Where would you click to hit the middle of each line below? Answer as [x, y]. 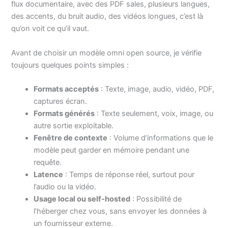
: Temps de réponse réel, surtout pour [129, 174]
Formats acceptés [66, 89]
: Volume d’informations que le [161, 138]
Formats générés [64, 113]
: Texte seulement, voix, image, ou [154, 113]
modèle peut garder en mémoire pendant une [112, 150]
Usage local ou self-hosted [82, 199]
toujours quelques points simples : [70, 65]
